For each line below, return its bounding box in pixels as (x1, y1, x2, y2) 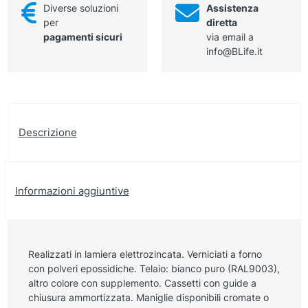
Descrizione (18, 125, 77, 139)
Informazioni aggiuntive (14, 184, 129, 197)
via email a (206, 30, 254, 43)
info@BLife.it (206, 45, 263, 57)
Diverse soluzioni (43, 1, 118, 14)
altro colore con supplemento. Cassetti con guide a (27, 276, 256, 289)
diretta (206, 16, 237, 28)
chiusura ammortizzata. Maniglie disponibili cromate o (27, 291, 269, 303)
